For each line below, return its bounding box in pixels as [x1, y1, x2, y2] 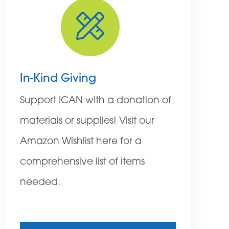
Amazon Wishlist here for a [19, 137, 142, 147]
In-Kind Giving [19, 73, 96, 85]
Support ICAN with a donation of [19, 96, 171, 106]
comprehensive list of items [19, 157, 145, 168]
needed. [19, 178, 60, 188]
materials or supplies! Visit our [19, 117, 154, 127]
